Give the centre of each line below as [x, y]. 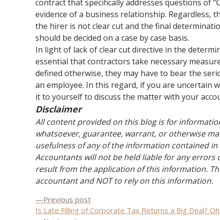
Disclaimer [58, 109]
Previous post [67, 200]
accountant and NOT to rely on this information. [124, 181]
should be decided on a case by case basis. [112, 38]
